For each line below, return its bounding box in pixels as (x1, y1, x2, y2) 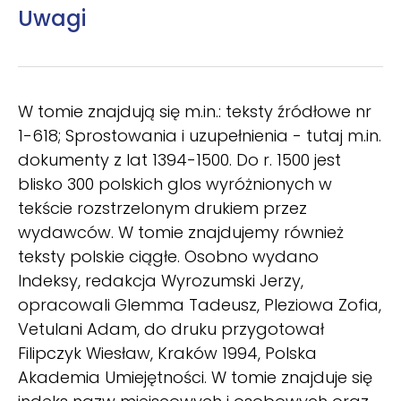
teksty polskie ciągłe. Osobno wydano (18, 244, 319, 268)
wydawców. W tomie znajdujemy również (18, 220, 344, 243)
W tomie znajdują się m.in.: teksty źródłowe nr (18, 99, 371, 123)
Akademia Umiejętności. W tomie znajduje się (18, 365, 372, 388)
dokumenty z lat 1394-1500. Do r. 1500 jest (18, 148, 341, 171)
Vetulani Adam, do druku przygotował (18, 317, 324, 340)
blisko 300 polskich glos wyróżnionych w (18, 172, 332, 195)
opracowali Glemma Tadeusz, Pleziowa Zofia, (18, 293, 381, 316)
